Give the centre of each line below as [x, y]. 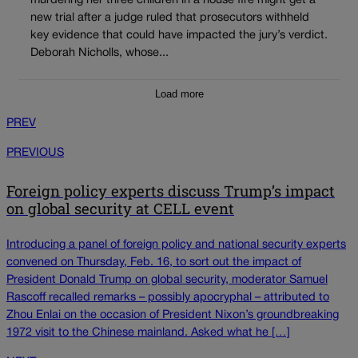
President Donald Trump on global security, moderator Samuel [167, 280]
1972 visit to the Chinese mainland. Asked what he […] [148, 333]
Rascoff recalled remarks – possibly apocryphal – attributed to [168, 298]
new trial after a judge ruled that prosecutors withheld [170, 18]
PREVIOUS [35, 153]
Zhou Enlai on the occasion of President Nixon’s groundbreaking [173, 316]
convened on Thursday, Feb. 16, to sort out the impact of [154, 263]
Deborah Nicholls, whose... [99, 53]
